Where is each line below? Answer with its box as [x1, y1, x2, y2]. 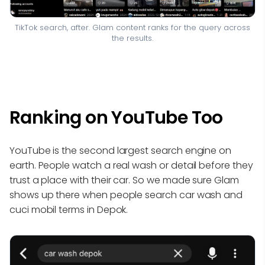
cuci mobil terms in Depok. [9, 203, 128, 217]
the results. [112, 32, 153, 44]
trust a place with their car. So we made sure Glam [9, 173, 239, 188]
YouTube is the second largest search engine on [9, 144, 232, 158]
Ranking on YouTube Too [9, 105, 223, 131]
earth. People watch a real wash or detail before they [9, 159, 253, 173]
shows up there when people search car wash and [9, 188, 243, 202]
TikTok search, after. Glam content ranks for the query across [15, 21, 250, 33]
